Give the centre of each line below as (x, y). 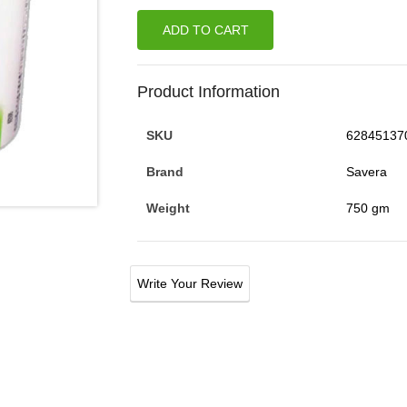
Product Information (209, 91)
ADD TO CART (205, 30)
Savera (367, 171)
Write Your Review (190, 283)
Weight (169, 208)
